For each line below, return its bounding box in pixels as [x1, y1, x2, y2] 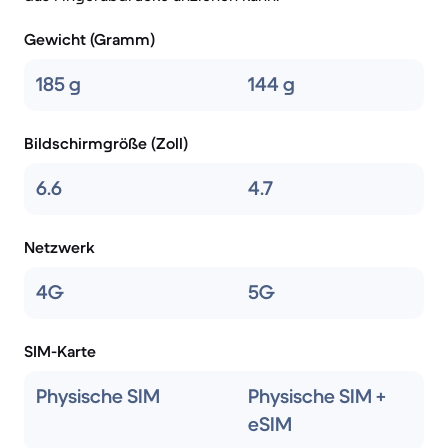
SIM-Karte [24, 341, 96, 361]
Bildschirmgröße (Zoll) [24, 133, 188, 153]
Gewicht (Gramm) [24, 29, 155, 49]
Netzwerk [24, 237, 95, 257]
